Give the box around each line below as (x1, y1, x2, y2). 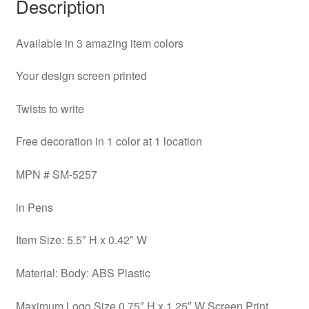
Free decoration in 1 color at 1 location (15, 133, 202, 150)
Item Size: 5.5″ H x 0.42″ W (15, 232, 147, 248)
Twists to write (15, 100, 84, 117)
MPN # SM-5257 (15, 166, 97, 183)
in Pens (15, 199, 53, 215)
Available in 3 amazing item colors (15, 34, 183, 51)
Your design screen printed (15, 68, 147, 84)
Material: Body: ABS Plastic (15, 265, 150, 281)
